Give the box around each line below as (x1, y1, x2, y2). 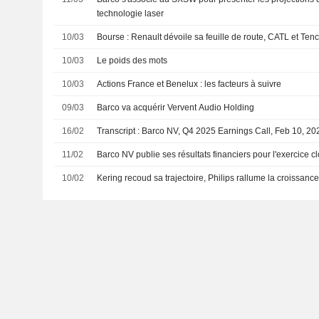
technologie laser (97, 9, 164, 19)
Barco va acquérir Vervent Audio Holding (97, 103, 255, 113)
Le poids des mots (97, 56, 168, 66)
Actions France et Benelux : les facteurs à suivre (97, 79, 282, 89)
